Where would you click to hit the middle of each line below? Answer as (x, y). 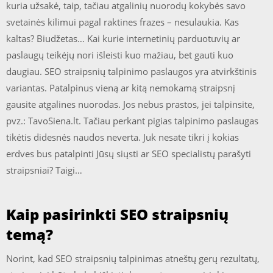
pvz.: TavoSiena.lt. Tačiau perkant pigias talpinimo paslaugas (132, 120)
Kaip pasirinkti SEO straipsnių (117, 214)
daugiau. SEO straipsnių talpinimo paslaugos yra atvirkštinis (131, 71)
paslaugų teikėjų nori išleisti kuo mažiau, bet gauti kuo (120, 55)
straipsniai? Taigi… (44, 170)
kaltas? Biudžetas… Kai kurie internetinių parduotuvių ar (123, 38)
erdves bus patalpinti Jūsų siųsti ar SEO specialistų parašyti (129, 153)
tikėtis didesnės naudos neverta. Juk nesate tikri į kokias (122, 137)
